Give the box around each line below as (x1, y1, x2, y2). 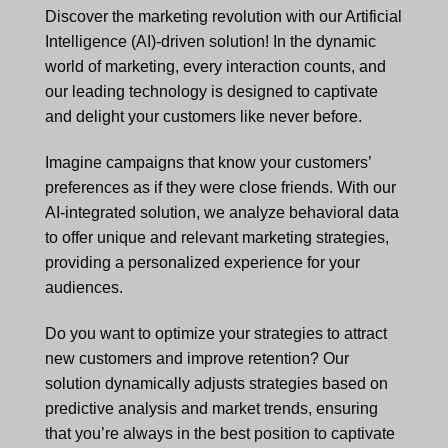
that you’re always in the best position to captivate (45, 424, 395, 442)
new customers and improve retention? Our (45, 349, 349, 367)
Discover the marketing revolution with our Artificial (45, 8, 402, 26)
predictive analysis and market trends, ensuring (45, 399, 378, 417)
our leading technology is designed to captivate (45, 83, 378, 101)
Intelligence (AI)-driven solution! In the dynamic (45, 33, 376, 51)
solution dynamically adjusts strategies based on (45, 374, 388, 392)
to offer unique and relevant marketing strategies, (45, 228, 389, 246)
